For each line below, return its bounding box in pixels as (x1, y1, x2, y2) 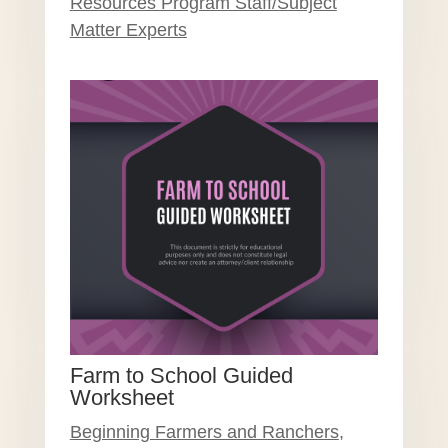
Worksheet (69, 384, 174, 410)
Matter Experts (69, 20, 187, 41)
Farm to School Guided (69, 362, 293, 388)
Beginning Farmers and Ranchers (69, 421, 339, 442)
